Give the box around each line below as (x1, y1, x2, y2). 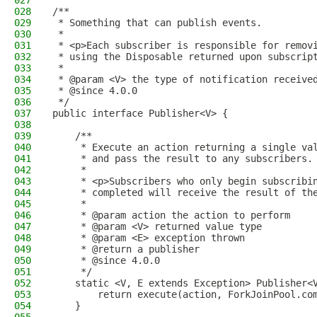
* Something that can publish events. (52, 17, 262, 28)
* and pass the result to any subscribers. (52, 153, 313, 164)
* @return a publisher (52, 243, 200, 255)
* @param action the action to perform (52, 209, 290, 221)
